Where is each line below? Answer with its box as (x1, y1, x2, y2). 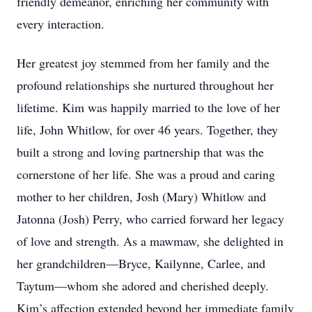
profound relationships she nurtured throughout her (17, 77, 274, 93)
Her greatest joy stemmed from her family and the (17, 54, 270, 71)
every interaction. (17, 15, 104, 32)
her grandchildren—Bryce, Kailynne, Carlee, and (17, 255, 265, 272)
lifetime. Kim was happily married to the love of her (17, 99, 280, 116)
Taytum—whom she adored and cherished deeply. (17, 277, 269, 294)
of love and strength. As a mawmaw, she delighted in (17, 233, 283, 249)
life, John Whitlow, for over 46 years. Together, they (17, 121, 278, 138)
